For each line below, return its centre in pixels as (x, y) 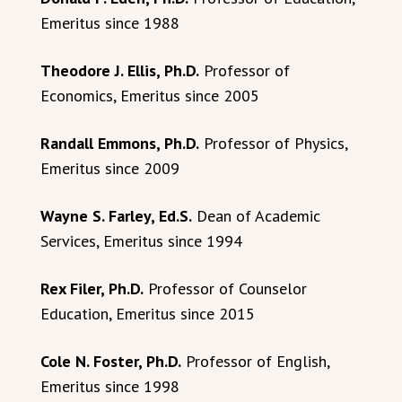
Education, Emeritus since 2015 (148, 314)
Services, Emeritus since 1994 (141, 241)
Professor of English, (255, 361)
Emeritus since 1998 (110, 386)
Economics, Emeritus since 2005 (150, 96)
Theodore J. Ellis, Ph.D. (120, 70)
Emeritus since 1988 (110, 23)
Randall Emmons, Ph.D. (120, 143)
